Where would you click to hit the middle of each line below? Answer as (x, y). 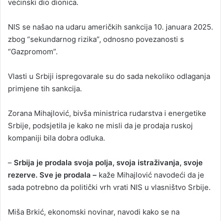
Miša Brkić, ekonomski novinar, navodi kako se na (94, 212)
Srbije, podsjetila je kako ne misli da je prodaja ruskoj (100, 126)
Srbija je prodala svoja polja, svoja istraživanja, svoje (108, 163)
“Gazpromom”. (33, 52)
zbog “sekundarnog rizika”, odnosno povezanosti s (96, 39)
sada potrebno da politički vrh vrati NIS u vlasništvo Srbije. (109, 187)
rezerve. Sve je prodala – (52, 175)
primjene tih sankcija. (45, 89)
